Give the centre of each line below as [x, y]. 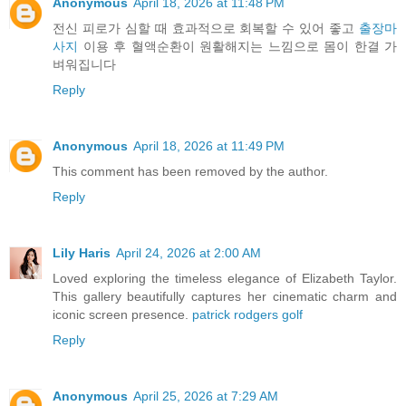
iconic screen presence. [122, 314]
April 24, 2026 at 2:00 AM [188, 252]
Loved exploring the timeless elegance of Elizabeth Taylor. [225, 278]
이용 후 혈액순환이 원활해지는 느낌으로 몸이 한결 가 [237, 46]
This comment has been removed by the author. [190, 171]
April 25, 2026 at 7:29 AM [206, 396]
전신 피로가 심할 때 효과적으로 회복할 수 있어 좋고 [206, 28]
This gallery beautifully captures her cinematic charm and [225, 296]
